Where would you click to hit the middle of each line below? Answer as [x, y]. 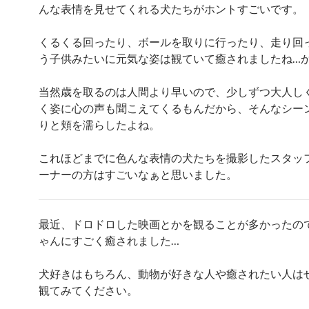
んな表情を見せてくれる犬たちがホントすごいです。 [171, 9]
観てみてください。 [88, 290]
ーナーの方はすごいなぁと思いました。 [138, 174]
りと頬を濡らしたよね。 [99, 124]
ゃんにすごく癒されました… [109, 240]
